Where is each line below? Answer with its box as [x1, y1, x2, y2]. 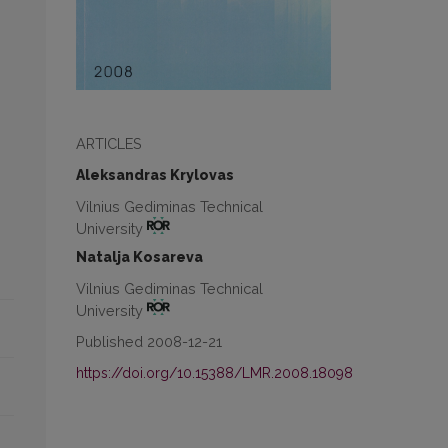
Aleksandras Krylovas [76, 166, 234, 183]
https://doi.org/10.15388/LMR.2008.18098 [76, 365, 353, 382]
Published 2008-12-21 [76, 333, 222, 351]
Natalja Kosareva [76, 248, 203, 265]
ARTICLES [76, 134, 142, 152]
